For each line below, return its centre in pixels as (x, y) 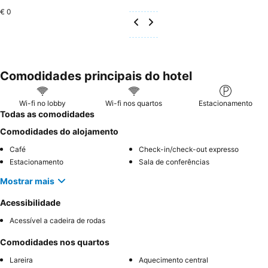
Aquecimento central (173, 260)
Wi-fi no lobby (42, 103)
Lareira (21, 260)
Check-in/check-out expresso (189, 149)
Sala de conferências (174, 162)
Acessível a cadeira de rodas (57, 220)
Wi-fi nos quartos (134, 103)
